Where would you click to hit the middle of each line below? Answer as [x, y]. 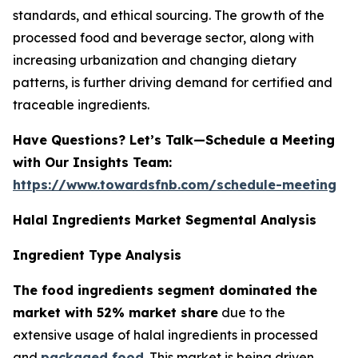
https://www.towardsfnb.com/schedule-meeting [175, 185]
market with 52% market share [115, 313]
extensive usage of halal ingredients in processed [165, 335]
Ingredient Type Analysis [97, 255]
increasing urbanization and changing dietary [155, 60]
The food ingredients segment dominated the [165, 290]
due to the [252, 313]
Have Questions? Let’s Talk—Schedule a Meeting [174, 140]
